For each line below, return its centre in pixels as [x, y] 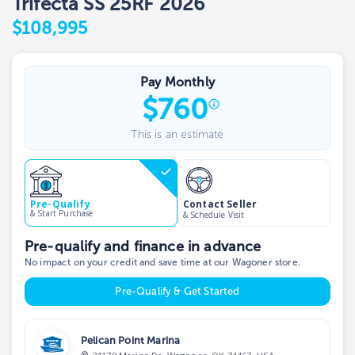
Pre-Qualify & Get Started [177, 292]
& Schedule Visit [214, 214]
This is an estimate [177, 134]
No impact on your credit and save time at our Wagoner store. [162, 262]
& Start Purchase [62, 214]
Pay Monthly [177, 82]
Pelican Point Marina [131, 340]
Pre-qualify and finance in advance [143, 246]
